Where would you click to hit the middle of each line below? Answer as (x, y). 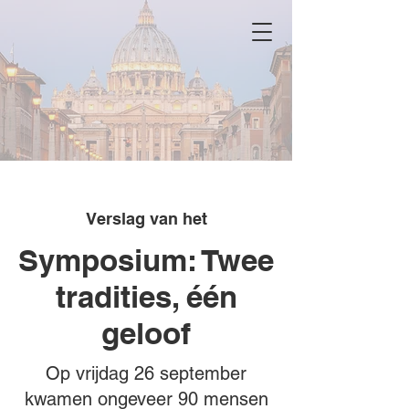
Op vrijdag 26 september (146, 373)
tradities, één (146, 297)
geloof (146, 333)
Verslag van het (146, 219)
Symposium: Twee (146, 260)
